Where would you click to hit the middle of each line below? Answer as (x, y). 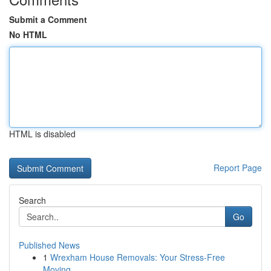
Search (32, 200)
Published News (49, 245)
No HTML (28, 34)
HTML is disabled (42, 134)
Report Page (238, 168)
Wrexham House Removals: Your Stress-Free (138, 257)
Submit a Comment (48, 19)
